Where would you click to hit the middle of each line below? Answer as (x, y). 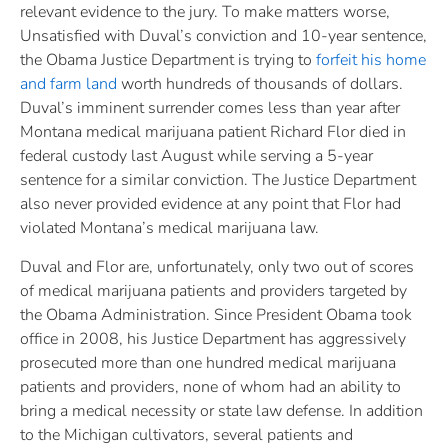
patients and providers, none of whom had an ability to (210, 386)
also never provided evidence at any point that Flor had (210, 204)
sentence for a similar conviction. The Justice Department (218, 180)
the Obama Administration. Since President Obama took (216, 314)
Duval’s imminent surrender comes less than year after (210, 108)
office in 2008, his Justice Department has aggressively (213, 338)
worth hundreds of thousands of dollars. (260, 84)
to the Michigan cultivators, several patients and (186, 434)
